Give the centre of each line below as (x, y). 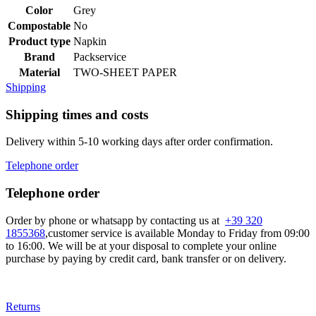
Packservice (100, 56)
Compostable (39, 25)
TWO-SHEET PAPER (125, 72)
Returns (23, 306)
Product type (39, 41)
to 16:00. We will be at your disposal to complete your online (141, 245)
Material (39, 72)
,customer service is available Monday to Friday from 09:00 (177, 233)
